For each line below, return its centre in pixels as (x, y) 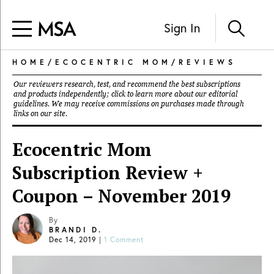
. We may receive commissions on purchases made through (146, 104)
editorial (223, 94)
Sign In (182, 28)
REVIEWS (207, 62)
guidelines (31, 104)
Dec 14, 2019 (73, 239)
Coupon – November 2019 (121, 196)
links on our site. (40, 114)
